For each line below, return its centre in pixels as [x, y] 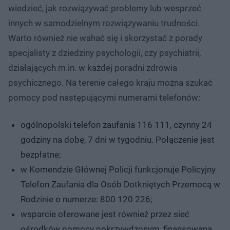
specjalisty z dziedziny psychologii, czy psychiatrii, [104, 53]
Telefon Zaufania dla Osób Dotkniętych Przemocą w [120, 184]
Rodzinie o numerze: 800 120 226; [87, 199]
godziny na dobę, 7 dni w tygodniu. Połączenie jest [118, 139]
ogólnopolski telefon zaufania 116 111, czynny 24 [116, 124]
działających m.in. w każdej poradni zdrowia [93, 68]
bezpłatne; [41, 154]
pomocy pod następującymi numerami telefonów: [104, 97]
